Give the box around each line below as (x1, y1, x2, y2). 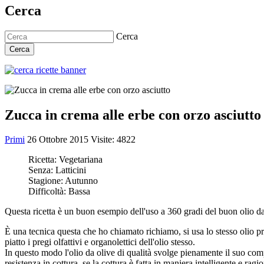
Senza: (28, 165, 55, 176)
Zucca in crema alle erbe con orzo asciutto (5, 107, 261, 123)
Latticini (55, 165, 86, 176)
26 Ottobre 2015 (27, 134, 91, 145)
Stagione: (28, 176, 65, 186)
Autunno (65, 176, 98, 186)
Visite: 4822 (91, 134, 136, 145)
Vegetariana (59, 154, 103, 165)
